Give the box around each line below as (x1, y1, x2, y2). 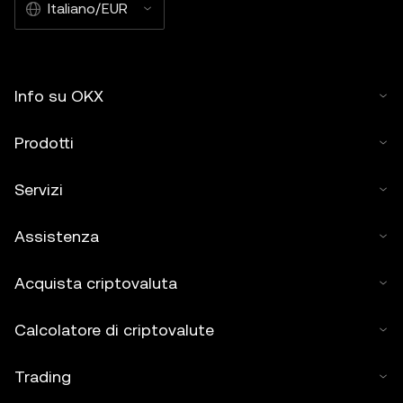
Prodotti (14, 133, 74, 152)
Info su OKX (14, 86, 103, 105)
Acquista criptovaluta (14, 273, 177, 292)
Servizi (14, 180, 63, 199)
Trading (14, 367, 71, 386)
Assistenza (14, 227, 99, 246)
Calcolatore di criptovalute (14, 320, 214, 339)
